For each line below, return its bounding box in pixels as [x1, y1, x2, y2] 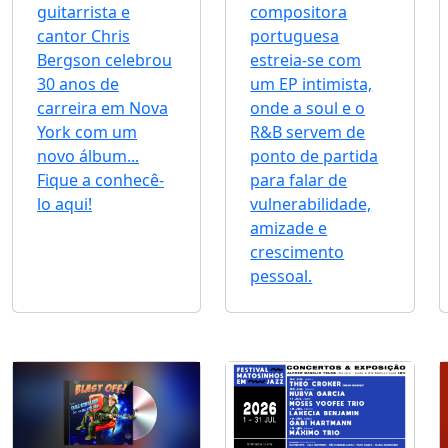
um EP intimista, [250, 73, 373, 96]
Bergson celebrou [37, 49, 172, 72]
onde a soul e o [250, 97, 366, 120]
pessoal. [250, 265, 313, 288]
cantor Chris [37, 25, 130, 48]
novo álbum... [37, 145, 139, 168]
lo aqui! [37, 193, 92, 216]
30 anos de [37, 73, 119, 96]
